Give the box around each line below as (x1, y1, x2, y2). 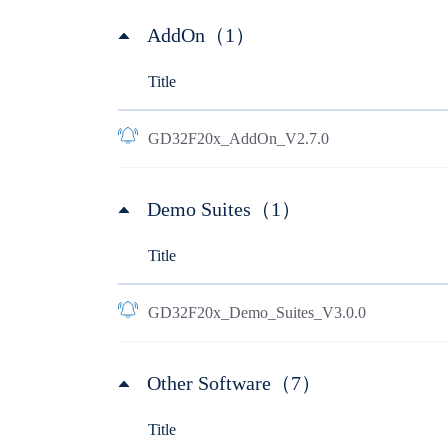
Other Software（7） (146, 372, 321, 394)
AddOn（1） (146, 24, 255, 46)
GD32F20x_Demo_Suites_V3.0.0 (147, 304, 366, 321)
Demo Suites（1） (146, 198, 301, 220)
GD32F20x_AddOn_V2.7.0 (147, 130, 329, 147)
